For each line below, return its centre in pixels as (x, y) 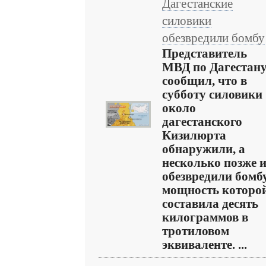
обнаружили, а (204, 149)
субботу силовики (212, 94)
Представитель (205, 53)
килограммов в (205, 217)
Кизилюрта (194, 135)
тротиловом (196, 231)
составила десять (210, 204)
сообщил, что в (205, 81)
